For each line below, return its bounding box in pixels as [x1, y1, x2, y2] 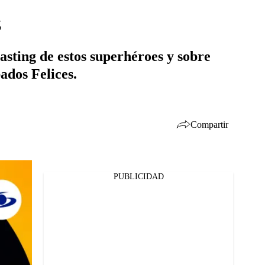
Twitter [30, 194, 56, 203]
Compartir [190, 119, 228, 130]
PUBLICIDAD [113, 172, 164, 181]
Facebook [30, 179, 64, 188]
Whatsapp [30, 209, 67, 219]
